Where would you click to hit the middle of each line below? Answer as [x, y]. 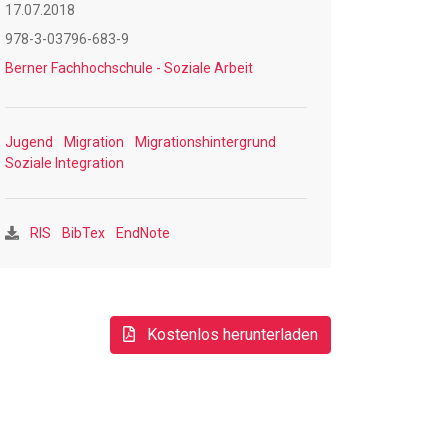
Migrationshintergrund [206, 142]
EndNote [143, 233]
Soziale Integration [65, 163]
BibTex [84, 233]
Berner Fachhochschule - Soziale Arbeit [129, 68]
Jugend [29, 142]
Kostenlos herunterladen [230, 334]
